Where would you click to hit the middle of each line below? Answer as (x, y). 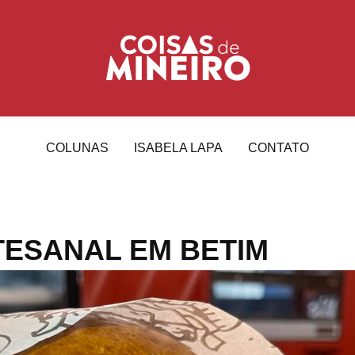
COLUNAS (77, 147)
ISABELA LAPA (178, 147)
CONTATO (279, 147)
